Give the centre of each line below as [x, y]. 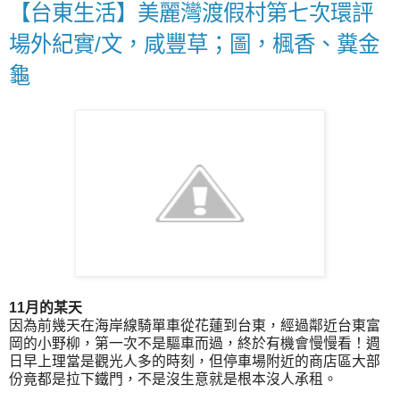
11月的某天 [46, 308]
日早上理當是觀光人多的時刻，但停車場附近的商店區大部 [195, 362]
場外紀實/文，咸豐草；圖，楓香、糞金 [194, 44]
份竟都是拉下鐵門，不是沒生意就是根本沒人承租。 [173, 379]
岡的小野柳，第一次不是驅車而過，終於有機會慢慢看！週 [195, 344]
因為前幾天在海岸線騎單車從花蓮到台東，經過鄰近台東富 [195, 326]
